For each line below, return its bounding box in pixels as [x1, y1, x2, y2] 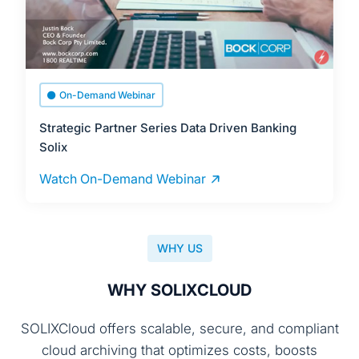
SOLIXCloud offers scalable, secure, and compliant [20, 320, 339, 337]
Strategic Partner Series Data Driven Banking [39, 119, 297, 135]
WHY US [156, 240, 203, 255]
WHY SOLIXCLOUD [107, 280, 252, 300]
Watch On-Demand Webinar [39, 170, 207, 187]
